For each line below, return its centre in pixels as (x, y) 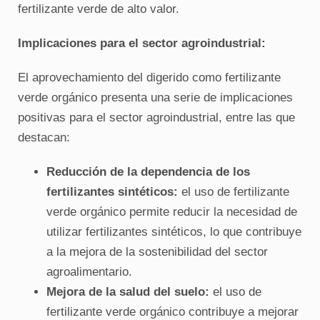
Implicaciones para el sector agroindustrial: (141, 43)
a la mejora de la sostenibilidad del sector (157, 252)
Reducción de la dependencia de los (148, 172)
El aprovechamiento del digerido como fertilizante (149, 77)
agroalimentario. (89, 272)
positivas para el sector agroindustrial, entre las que (156, 117)
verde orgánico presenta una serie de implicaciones (155, 97)
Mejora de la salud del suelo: (127, 292)
